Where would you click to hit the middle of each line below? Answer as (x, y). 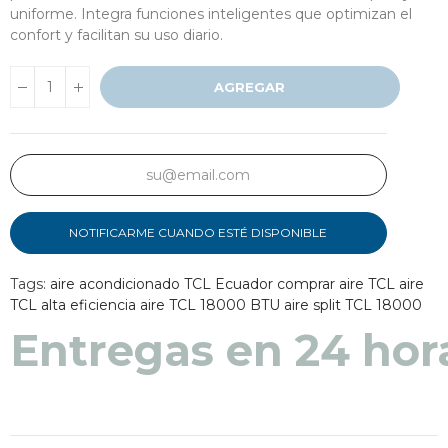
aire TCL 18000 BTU (210, 305)
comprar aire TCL (336, 284)
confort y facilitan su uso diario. (116, 35)
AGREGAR (250, 87)
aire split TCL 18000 (353, 305)
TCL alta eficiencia (73, 305)
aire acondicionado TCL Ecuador (161, 284)
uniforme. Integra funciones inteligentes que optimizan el (211, 14)
